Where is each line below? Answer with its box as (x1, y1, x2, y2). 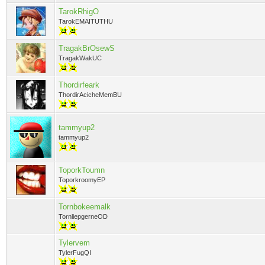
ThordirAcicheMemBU (59, 91, 122, 98)
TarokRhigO (59, 7, 99, 16)
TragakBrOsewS (59, 44, 115, 53)
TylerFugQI (59, 249, 91, 256)
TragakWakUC (59, 54, 102, 62)
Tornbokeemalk (59, 202, 111, 211)
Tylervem (59, 238, 90, 247)
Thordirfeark (59, 80, 99, 89)
